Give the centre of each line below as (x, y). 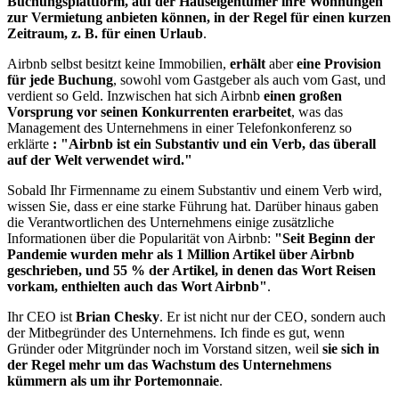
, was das (317, 112)
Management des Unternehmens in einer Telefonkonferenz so (179, 128)
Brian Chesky (118, 317)
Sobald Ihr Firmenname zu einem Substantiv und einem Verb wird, (195, 191)
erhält (248, 64)
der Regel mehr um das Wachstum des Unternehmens (169, 365)
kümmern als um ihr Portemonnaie (113, 381)
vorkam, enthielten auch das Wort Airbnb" (137, 287)
